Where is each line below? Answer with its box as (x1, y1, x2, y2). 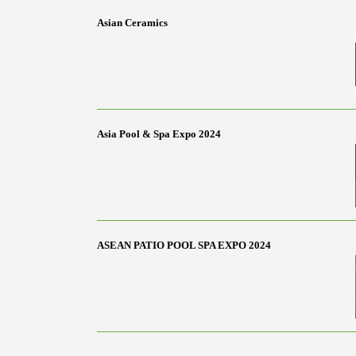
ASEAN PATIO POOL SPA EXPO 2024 (97, 238, 271, 251)
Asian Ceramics (97, 16, 168, 29)
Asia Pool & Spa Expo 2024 (97, 127, 221, 140)
